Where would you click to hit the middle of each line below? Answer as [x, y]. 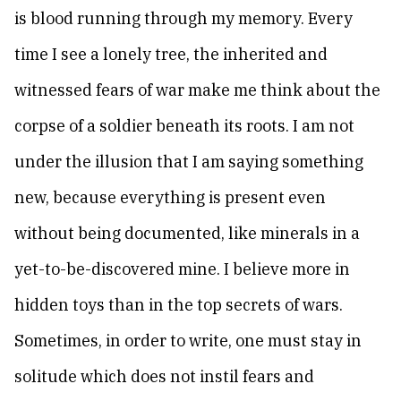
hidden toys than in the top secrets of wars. [179, 305]
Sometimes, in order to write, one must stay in [188, 341]
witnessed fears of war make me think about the [197, 90]
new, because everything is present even [170, 197]
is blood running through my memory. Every [183, 18]
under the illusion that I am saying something [189, 162]
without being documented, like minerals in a [187, 233]
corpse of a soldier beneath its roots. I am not [184, 126]
